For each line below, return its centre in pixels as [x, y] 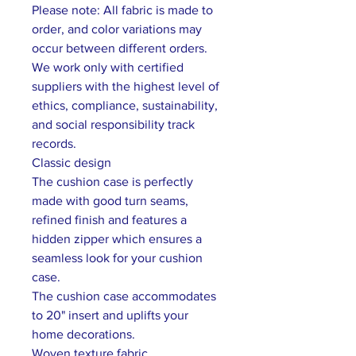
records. [54, 143]
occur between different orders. [120, 48]
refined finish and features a [109, 220]
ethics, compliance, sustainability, [125, 105]
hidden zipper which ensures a [117, 239]
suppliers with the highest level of [126, 86]
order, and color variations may [117, 29]
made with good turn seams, [110, 201]
